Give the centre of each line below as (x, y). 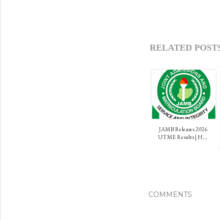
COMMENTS (170, 194)
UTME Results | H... (183, 137)
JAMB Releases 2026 (183, 129)
